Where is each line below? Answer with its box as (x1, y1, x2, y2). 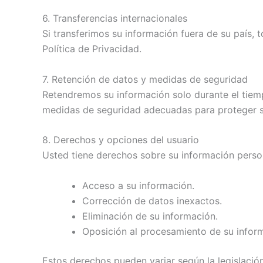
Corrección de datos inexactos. (82, 194, 222, 207)
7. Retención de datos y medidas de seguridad (42, 73, 248, 85)
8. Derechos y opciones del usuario (42, 134, 199, 146)
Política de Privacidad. (42, 43, 141, 55)
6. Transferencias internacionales (42, 12, 187, 25)
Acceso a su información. (82, 179, 194, 191)
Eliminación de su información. (82, 210, 218, 222)
